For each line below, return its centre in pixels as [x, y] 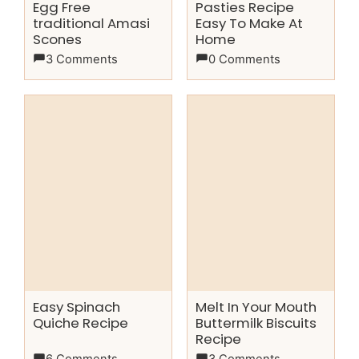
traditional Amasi [91, 23]
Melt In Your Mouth [256, 307]
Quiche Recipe [81, 323]
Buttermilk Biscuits [256, 323]
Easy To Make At [249, 23]
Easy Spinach [77, 307]
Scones [57, 39]
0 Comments [244, 59]
